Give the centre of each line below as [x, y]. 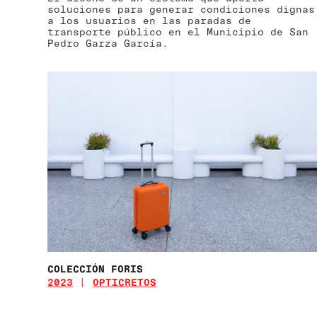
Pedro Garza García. [108, 42]
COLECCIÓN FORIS [96, 268]
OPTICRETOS [125, 282]
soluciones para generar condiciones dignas [181, 8]
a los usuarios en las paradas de [150, 20]
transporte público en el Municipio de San [178, 31]
